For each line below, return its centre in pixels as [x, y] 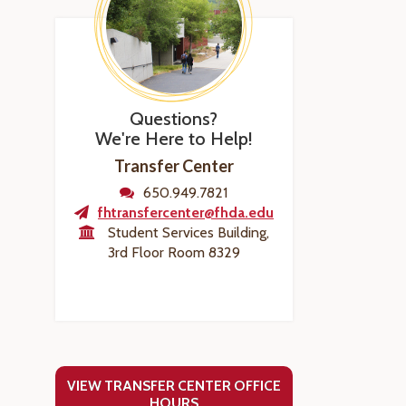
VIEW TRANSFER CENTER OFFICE [174, 386]
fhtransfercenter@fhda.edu [185, 213]
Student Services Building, [188, 232]
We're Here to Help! [174, 139]
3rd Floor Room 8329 [174, 252]
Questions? [174, 119]
